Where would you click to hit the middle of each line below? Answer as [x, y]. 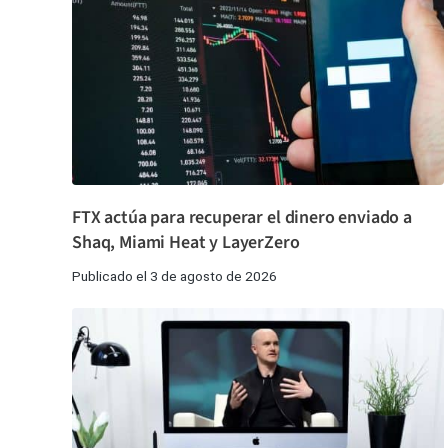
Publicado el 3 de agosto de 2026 [174, 276]
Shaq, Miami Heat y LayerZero [186, 243]
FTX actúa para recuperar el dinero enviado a [242, 218]
